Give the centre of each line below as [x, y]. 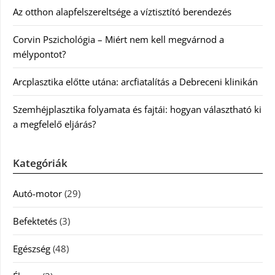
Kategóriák [40, 163]
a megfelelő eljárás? [54, 124]
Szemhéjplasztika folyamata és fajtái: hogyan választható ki [137, 109]
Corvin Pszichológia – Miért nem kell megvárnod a [118, 39]
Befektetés [35, 221]
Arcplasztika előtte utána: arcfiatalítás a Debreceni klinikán [135, 82]
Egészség [32, 249]
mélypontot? [39, 54]
